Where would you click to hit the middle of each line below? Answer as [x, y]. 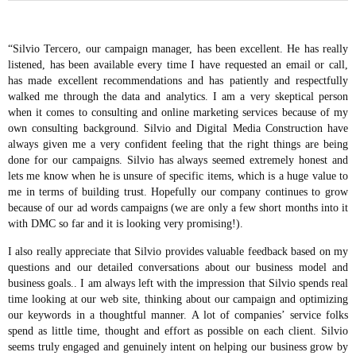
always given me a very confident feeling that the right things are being [178, 144]
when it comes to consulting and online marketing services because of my [178, 112]
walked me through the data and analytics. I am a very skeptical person [178, 97]
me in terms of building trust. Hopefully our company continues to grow [178, 192]
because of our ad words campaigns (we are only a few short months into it [178, 208]
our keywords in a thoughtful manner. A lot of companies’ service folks [178, 315]
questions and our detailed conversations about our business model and [178, 267]
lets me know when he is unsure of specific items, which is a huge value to [178, 176]
